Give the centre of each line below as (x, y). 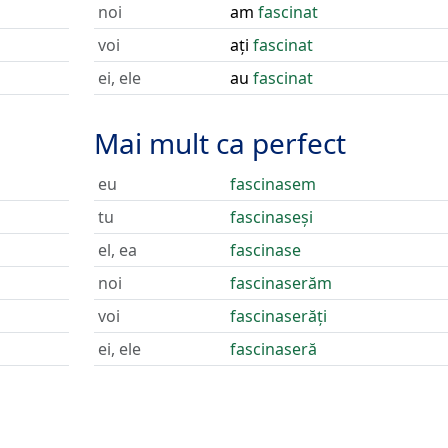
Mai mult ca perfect (219, 143)
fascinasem (272, 184)
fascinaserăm (280, 283)
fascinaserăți (278, 316)
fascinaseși (271, 217)
